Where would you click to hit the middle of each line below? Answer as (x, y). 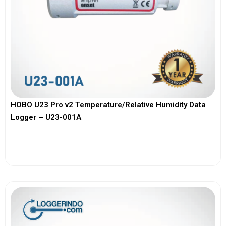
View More (113, 145)
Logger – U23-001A (46, 117)
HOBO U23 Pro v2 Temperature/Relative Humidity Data (108, 105)
